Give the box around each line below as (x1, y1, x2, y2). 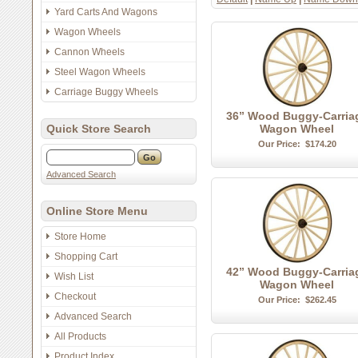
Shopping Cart (54, 251, 117, 262)
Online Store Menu (46, 205, 148, 217)
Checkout (54, 291, 96, 302)
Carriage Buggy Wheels (54, 86, 158, 97)
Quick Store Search (46, 122, 151, 135)
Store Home (54, 231, 106, 242)
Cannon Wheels (54, 46, 125, 58)
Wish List (54, 271, 93, 282)
